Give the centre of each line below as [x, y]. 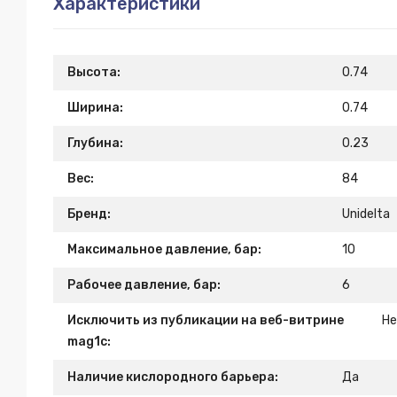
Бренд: [89, 214]
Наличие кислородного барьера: [173, 377]
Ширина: [95, 108]
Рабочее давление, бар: [144, 285]
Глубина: [95, 143]
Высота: [94, 72]
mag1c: [89, 342]
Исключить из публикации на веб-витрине [206, 320]
